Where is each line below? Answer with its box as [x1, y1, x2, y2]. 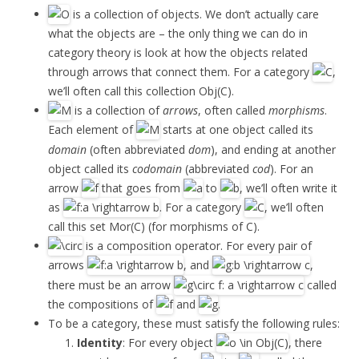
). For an [270, 160, 313, 176]
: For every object [123, 335, 216, 351]
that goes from [99, 179, 184, 196]
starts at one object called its [159, 122, 313, 138]
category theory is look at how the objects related [48, 44, 308, 60]
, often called [198, 103, 268, 119]
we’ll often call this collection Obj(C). [48, 83, 234, 99]
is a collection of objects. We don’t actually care [70, 6, 319, 22]
